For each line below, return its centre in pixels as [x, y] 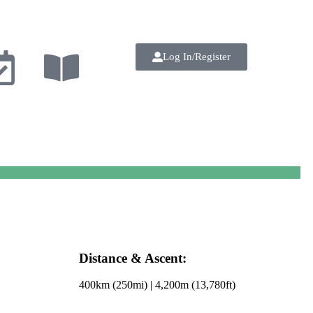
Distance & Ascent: [133, 258]
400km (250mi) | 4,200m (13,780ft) [157, 285]
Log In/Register [197, 57]
